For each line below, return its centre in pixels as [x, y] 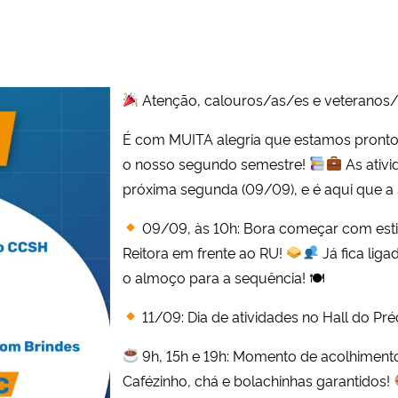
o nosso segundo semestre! [216, 163]
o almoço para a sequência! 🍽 [224, 277]
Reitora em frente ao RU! [205, 252]
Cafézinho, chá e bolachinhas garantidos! [259, 380]
